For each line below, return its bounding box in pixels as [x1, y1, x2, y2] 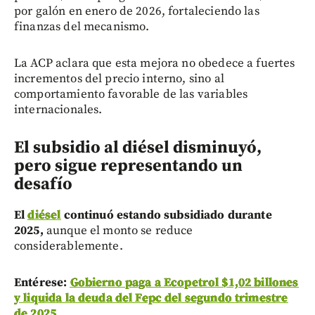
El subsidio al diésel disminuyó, [14, 136, 262, 158]
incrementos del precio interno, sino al [14, 70, 224, 86]
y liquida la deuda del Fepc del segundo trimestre [14, 290, 288, 306]
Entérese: [14, 274, 70, 290]
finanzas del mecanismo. [14, 18, 150, 34]
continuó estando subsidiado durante [60, 207, 272, 223]
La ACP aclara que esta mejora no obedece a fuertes [14, 55, 295, 71]
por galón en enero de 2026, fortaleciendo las [14, 3, 259, 19]
